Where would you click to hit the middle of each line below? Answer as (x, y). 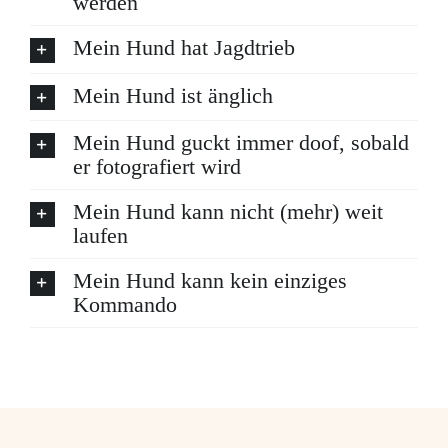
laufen (100, 236)
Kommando (124, 305)
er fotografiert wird (156, 167)
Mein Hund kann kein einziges (209, 281)
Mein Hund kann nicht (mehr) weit (227, 212)
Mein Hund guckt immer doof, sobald (240, 143)
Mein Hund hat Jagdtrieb (183, 48)
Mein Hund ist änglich (172, 95)
